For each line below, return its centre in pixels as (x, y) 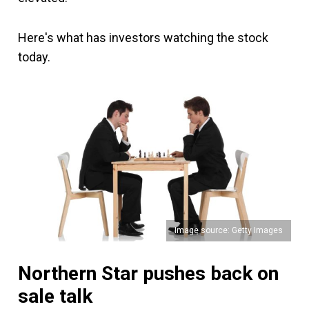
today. (34, 57)
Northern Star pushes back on (148, 273)
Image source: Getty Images (229, 230)
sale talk (55, 296)
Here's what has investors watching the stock (143, 38)
